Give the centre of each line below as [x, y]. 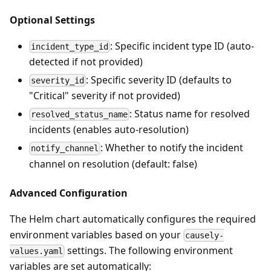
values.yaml [36, 251]
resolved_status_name [80, 115]
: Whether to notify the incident [172, 148]
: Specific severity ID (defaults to [159, 80]
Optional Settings [52, 20]
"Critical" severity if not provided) [105, 96]
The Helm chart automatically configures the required [133, 219]
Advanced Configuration [69, 193]
